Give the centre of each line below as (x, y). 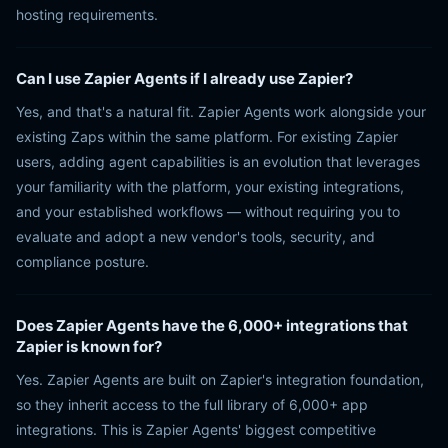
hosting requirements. (87, 14)
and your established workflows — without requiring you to (208, 211)
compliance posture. (82, 261)
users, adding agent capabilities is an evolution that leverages (218, 161)
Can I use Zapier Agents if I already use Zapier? (184, 78)
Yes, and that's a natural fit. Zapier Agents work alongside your (221, 111)
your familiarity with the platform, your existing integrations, (210, 186)
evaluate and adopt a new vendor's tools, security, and (195, 236)
